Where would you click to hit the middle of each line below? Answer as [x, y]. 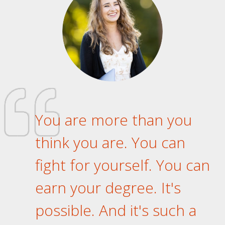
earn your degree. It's [108, 188]
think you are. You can [110, 143]
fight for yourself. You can [123, 165]
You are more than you [114, 120]
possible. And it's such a [116, 210]
